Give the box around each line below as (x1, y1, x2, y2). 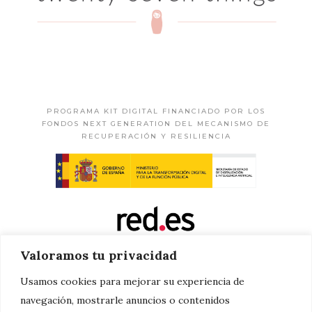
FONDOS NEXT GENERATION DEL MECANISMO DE (42, 119, 270, 128)
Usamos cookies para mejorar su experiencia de (20, 274, 244, 288)
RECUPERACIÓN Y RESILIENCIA (81, 132, 231, 141)
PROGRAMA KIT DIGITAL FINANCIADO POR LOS (47, 107, 265, 116)
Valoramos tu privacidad (20, 247, 177, 263)
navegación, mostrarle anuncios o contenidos (20, 293, 230, 306)
